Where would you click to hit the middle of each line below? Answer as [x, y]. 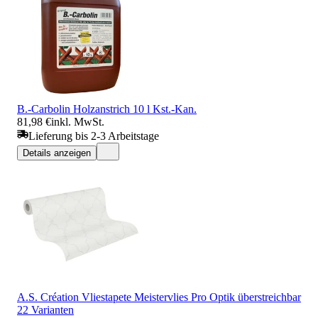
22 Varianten [45, 309]
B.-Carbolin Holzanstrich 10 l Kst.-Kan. [107, 109]
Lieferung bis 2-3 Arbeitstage [94, 136]
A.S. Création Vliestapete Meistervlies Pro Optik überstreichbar [159, 297]
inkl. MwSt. [78, 121]
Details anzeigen [57, 153]
